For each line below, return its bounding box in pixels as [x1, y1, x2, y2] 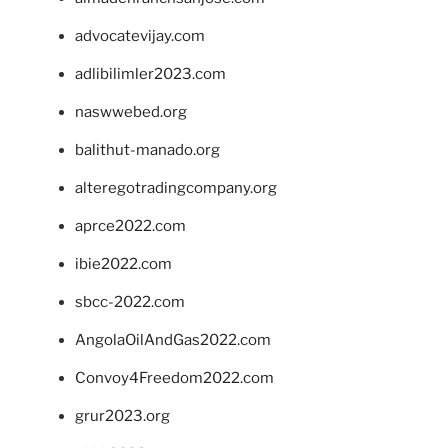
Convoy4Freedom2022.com [75, 368, 274, 387]
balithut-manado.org [75, 140, 220, 159]
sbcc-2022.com [75, 292, 185, 311]
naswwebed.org [75, 102, 187, 121]
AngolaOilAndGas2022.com [75, 330, 271, 349]
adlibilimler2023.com [75, 64, 226, 83]
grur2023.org [75, 406, 170, 425]
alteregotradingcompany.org [75, 178, 277, 197]
